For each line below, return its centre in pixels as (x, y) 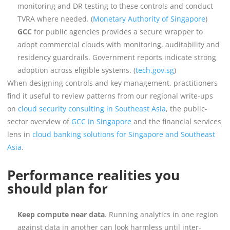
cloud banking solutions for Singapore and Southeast (123, 134)
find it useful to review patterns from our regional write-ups (110, 95)
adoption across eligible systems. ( (76, 70)
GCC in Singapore (100, 121)
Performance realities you (93, 175)
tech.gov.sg (155, 70)
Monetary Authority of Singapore (149, 18)
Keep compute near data (61, 214)
